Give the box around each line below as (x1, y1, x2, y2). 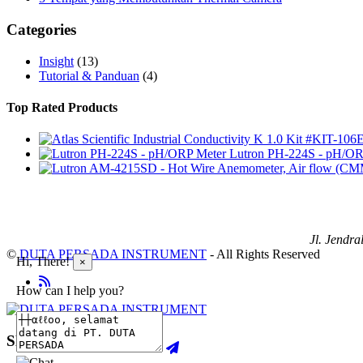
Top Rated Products (6, 100, 117, 114)
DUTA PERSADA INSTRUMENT (19, 247, 207, 262)
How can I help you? (16, 284, 124, 297)
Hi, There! (16, 254, 70, 268)
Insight (39, 53, 74, 68)
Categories (6, 20, 76, 38)
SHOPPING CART (6, 331, 136, 349)
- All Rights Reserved (207, 247, 320, 262)
